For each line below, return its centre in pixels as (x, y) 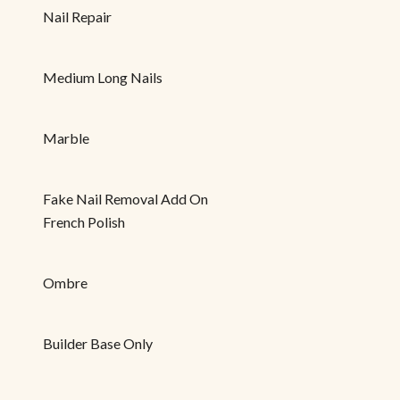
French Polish (84, 221)
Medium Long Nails (103, 77)
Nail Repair (77, 16)
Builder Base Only (98, 343)
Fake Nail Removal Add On (125, 198)
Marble (66, 137)
